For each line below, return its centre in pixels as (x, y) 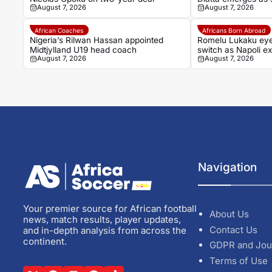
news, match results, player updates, (102, 220)
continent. (45, 242)
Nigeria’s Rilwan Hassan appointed (96, 40)
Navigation (228, 168)
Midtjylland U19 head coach (83, 50)
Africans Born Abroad (234, 30)
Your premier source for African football (110, 209)
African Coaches (59, 30)
